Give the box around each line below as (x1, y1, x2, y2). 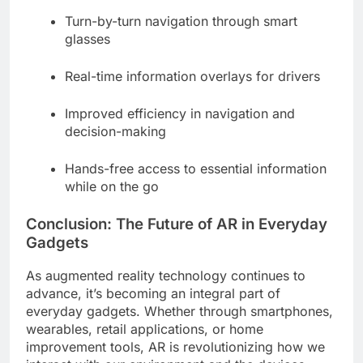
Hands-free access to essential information (65, 160, 327, 177)
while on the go (65, 177, 159, 194)
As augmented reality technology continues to (26, 267, 305, 284)
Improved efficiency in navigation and (65, 105, 295, 122)
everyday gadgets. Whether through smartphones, (26, 303, 333, 320)
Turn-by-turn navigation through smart (65, 12, 297, 29)
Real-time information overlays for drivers (65, 67, 320, 84)
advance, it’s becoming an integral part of (26, 285, 280, 302)
